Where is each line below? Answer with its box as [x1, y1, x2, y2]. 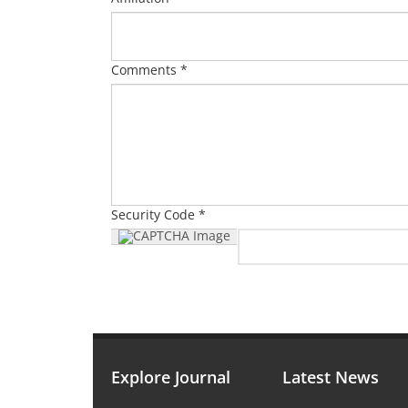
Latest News [282, 366, 380, 388]
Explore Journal [111, 366, 230, 388]
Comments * [111, 61, 188, 78]
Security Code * [111, 206, 206, 223]
